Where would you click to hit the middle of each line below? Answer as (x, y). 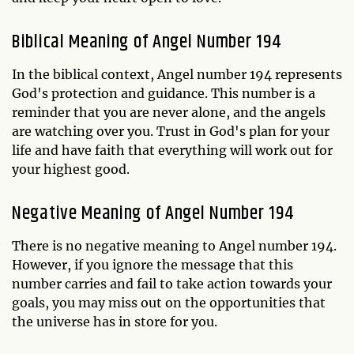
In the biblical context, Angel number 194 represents (177, 74)
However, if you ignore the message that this (153, 265)
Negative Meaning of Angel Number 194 (153, 213)
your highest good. (71, 169)
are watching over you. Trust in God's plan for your (171, 131)
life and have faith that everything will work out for (172, 150)
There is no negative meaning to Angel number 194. (174, 246)
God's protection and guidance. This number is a (164, 93)
